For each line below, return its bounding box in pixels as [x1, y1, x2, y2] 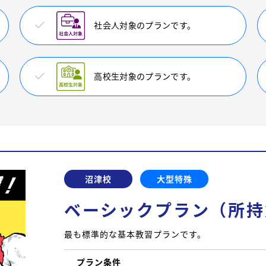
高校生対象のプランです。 [94, 70, 196, 83]
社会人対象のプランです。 [94, 19, 196, 31]
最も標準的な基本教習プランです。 [64, 228, 206, 240]
